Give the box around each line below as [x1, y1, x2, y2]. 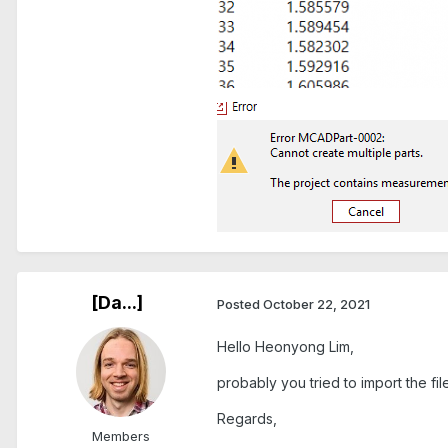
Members [92, 428, 150, 445]
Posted [217, 295, 263, 312]
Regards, [217, 410, 277, 428]
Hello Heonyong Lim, [217, 338, 354, 356]
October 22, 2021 [263, 295, 370, 312]
